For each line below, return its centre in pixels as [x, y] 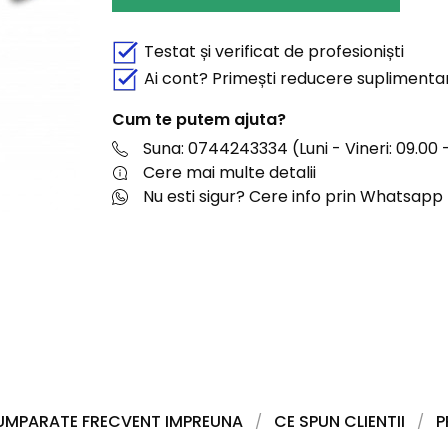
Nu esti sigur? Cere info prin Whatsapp [293, 196]
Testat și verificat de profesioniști [274, 51]
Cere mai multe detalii [229, 172]
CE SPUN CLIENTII [339, 421]
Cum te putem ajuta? [199, 119]
